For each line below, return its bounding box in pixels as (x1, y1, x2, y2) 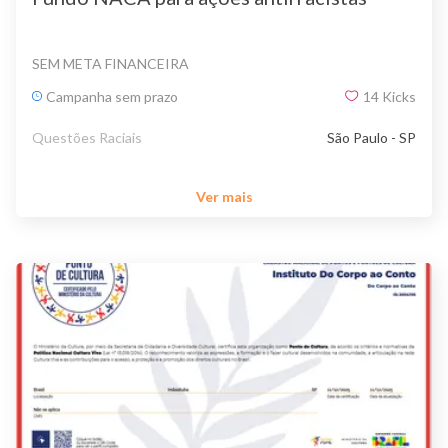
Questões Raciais (32, 128, 142, 146)
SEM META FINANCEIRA (32, 54, 189, 72)
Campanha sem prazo (46, 87, 178, 105)
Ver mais (195, 188, 253, 206)
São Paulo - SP (327, 128, 416, 146)
